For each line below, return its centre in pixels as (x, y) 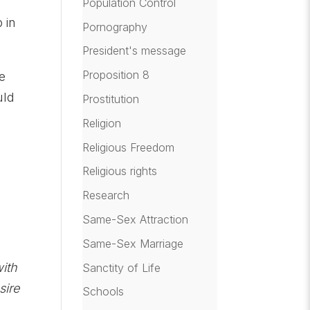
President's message (135, 51)
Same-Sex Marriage (133, 243)
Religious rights (120, 171)
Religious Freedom (129, 147)
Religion (102, 123)
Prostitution (111, 99)
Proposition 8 (116, 75)
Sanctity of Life (122, 267)
